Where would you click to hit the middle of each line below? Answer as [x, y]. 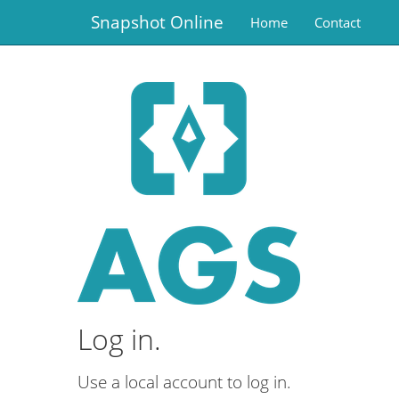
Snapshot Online [157, 22]
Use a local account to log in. [184, 382]
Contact [338, 22]
